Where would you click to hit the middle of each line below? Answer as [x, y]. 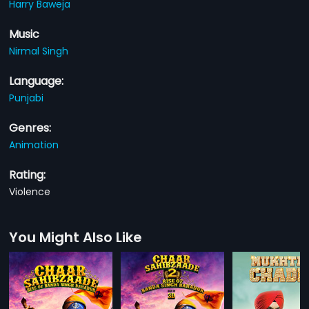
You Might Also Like [76, 237]
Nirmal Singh [39, 51]
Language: [37, 81]
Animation [34, 144]
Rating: [28, 175]
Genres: [30, 128]
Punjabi [27, 98]
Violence [30, 191]
